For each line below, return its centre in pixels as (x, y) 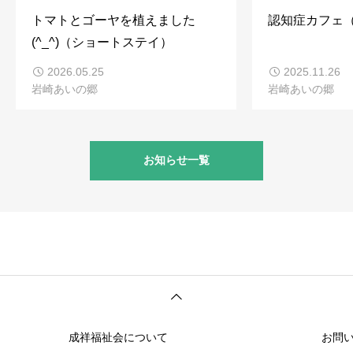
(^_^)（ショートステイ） (102, 42)
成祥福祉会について (118, 338)
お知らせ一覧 (176, 160)
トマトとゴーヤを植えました (113, 20)
